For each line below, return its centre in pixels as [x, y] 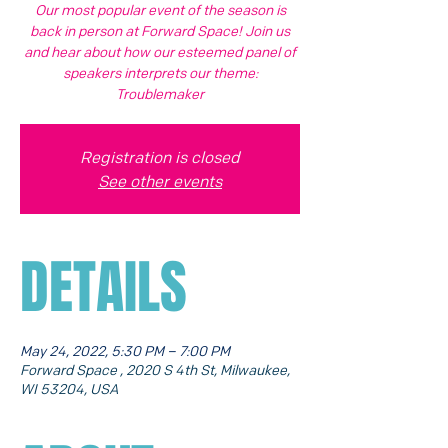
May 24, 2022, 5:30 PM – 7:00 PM [125, 350]
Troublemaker [160, 93]
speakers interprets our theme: [160, 72]
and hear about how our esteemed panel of [160, 51]
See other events [160, 181]
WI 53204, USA [69, 388]
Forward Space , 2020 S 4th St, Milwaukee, [155, 369]
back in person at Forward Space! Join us [160, 30]
